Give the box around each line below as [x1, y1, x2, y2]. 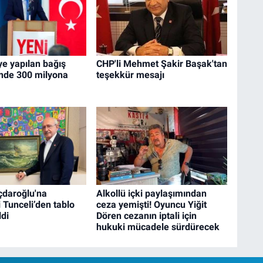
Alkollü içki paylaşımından [96, 187, 207, 199]
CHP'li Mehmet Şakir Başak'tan [96, 58, 227, 70]
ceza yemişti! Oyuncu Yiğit [96, 198, 207, 210]
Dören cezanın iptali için [96, 210, 197, 221]
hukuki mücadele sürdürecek [96, 221, 220, 232]
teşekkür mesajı [96, 69, 164, 81]
